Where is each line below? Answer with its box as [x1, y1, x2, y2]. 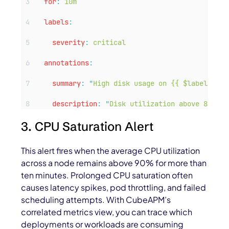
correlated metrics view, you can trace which [21, 207, 193, 218]
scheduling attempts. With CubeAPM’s [21, 194, 171, 205]
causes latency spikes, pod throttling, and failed [21, 182, 207, 193]
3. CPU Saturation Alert [21, 119, 154, 134]
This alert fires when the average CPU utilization [21, 145, 200, 156]
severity [52, 38, 85, 48]
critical [93, 38, 126, 48]
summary [52, 79, 81, 88]
